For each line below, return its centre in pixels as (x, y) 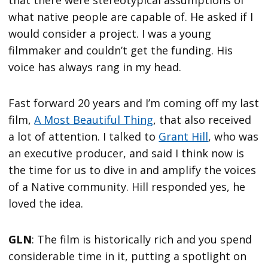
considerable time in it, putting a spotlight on (128, 256)
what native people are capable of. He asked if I (131, 16)
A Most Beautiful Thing (94, 119)
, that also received (202, 119)
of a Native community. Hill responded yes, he (127, 186)
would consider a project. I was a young (110, 33)
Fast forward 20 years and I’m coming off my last (134, 103)
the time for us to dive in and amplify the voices (133, 170)
